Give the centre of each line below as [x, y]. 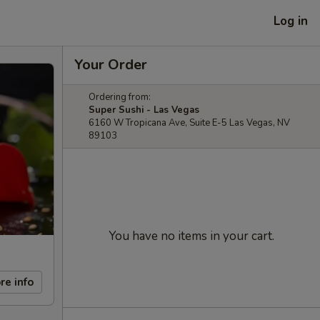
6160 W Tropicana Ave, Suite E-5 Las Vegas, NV [189, 123]
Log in [291, 21]
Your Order [111, 65]
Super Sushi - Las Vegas [144, 110]
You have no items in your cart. [191, 236]
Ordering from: [120, 97]
